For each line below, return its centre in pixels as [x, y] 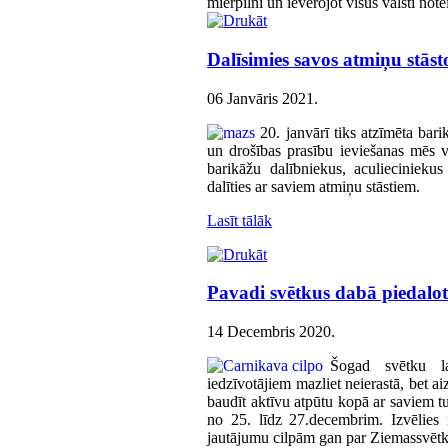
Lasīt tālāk [240, 220]
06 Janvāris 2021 [261, 98]
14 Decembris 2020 [269, 332]
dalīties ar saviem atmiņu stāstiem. [314, 186]
